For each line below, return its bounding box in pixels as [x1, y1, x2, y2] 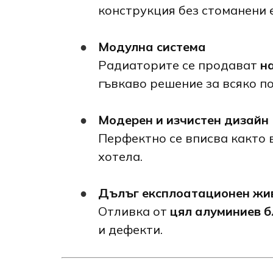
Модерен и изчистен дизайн [97, 112, 269, 127]
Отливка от [97, 203, 170, 219]
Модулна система [97, 38, 206, 54]
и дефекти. [97, 221, 163, 237]
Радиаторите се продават [97, 57, 260, 73]
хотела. [97, 148, 143, 164]
